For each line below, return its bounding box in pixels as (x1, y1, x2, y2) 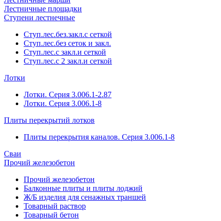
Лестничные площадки (4, 4, 82, 13)
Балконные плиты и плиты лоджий (24, 184, 143, 192)
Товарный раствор (24, 202, 86, 210)
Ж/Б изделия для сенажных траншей (24, 193, 146, 201)
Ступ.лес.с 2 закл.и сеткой (24, 57, 112, 65)
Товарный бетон (24, 211, 79, 219)
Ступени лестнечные (4, 13, 75, 22)
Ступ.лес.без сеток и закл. (24, 39, 111, 47)
